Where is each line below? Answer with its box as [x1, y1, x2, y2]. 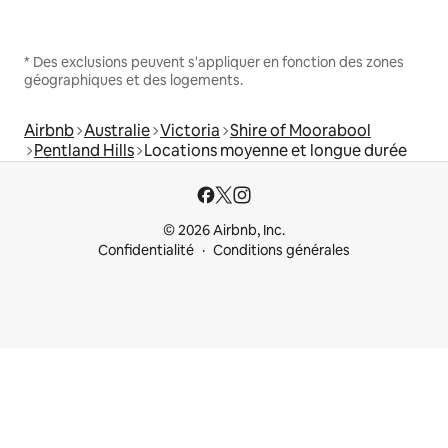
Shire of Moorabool [230, 120, 371, 142]
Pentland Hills [34, 140, 134, 162]
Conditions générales [213, 241, 350, 260]
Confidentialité [98, 241, 194, 260]
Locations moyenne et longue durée [144, 140, 407, 162]
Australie [84, 120, 150, 142]
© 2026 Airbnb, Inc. [163, 221, 285, 240]
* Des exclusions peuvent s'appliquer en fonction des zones [24, 53, 404, 72]
